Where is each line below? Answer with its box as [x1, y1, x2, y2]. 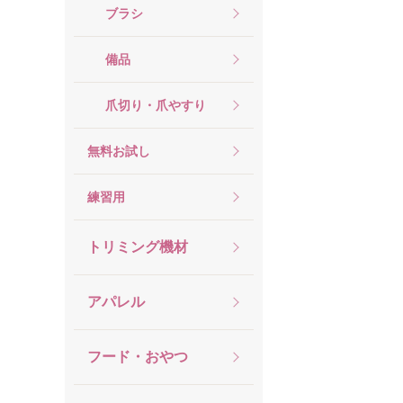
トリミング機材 [87, 239, 188, 255]
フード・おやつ [87, 349, 188, 364]
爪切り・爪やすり [105, 97, 206, 112]
